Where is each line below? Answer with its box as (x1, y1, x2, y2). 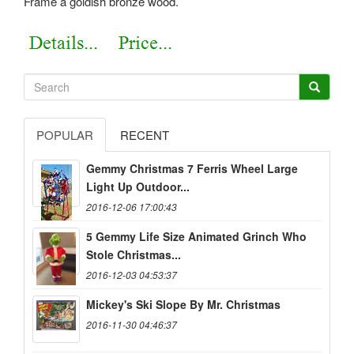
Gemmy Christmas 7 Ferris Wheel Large (86, 160, 298, 177)
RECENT (120, 126, 169, 144)
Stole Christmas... (86, 247, 181, 263)
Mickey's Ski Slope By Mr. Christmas (86, 296, 281, 313)
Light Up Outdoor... (86, 179, 190, 195)
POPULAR (36, 126, 93, 144)
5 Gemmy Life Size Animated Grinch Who (86, 228, 307, 245)
